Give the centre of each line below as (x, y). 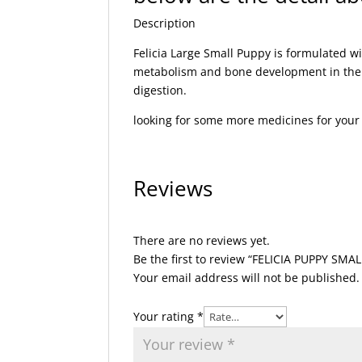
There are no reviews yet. (202, 240)
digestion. (160, 90)
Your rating (166, 316)
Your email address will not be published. (247, 277)
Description (165, 23)
